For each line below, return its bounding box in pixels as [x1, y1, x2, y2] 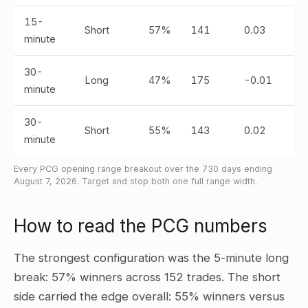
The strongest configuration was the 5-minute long [14, 251, 289, 265]
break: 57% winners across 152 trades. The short [14, 270, 280, 284]
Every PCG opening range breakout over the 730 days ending [14, 164, 272, 174]
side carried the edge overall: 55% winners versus [14, 289, 285, 303]
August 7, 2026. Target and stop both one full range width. [14, 176, 257, 186]
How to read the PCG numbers [14, 215, 267, 236]
